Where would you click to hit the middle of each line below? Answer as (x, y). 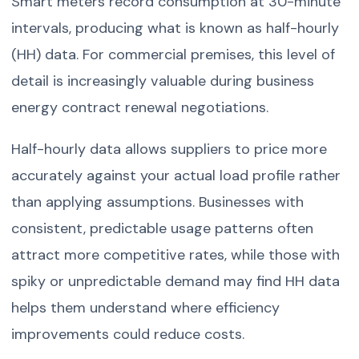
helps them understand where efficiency (146, 308)
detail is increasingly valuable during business (163, 81)
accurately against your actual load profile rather (176, 176)
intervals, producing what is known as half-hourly (175, 28)
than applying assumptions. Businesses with (158, 202)
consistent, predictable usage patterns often (163, 229)
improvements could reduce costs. (128, 335)
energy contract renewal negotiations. (140, 107)
